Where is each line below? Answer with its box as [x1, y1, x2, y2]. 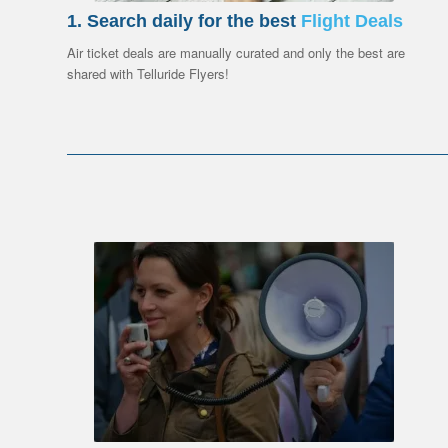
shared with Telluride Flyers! [67, 64, 229, 84]
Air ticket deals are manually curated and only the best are [67, 43, 405, 63]
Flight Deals [301, 11, 403, 32]
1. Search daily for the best [67, 11, 301, 32]
